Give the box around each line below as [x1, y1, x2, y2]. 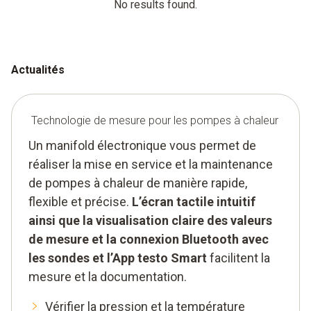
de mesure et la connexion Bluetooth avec [28, 231, 269, 246]
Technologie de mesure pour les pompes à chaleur [31, 113, 278, 127]
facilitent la [207, 250, 270, 265]
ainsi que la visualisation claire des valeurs [28, 212, 272, 228]
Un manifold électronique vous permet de [28, 137, 256, 153]
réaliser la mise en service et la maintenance [28, 156, 273, 171]
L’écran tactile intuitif [132, 194, 255, 209]
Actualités [11, 62, 65, 76]
